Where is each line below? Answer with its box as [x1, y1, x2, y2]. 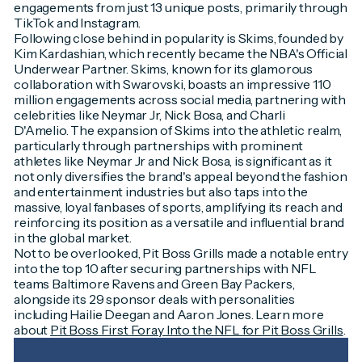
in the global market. [13, 229, 132, 246]
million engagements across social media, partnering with [13, 91, 347, 108]
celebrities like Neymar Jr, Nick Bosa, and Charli [13, 107, 286, 124]
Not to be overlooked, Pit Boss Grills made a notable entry [13, 245, 348, 262]
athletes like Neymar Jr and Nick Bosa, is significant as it [13, 153, 332, 170]
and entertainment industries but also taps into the [13, 183, 308, 200]
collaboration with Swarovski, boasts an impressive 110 [13, 76, 331, 93]
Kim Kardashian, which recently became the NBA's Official [13, 45, 348, 62]
